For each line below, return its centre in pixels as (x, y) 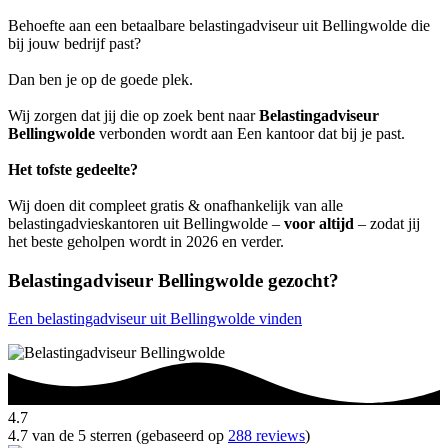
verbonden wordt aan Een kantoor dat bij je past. (250, 133)
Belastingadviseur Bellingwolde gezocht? (173, 280)
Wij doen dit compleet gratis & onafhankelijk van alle (175, 205)
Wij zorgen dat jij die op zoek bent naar (133, 115)
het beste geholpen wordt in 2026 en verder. (146, 241)
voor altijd (319, 223)
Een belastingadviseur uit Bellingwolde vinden (155, 319)
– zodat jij (387, 223)
